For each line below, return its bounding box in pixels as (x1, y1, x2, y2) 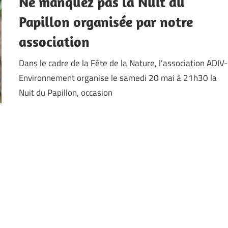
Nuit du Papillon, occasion (19, 85, 113, 99)
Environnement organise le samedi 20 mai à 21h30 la (19, 71, 217, 84)
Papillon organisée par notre (19, 13, 193, 31)
